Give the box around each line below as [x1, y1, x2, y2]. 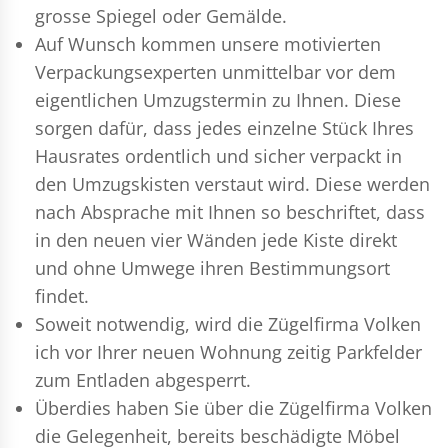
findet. [35, 283, 89, 308]
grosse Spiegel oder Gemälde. [35, 3, 287, 28]
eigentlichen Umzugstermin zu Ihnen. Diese [35, 87, 401, 112]
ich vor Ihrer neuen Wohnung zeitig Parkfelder [35, 339, 422, 364]
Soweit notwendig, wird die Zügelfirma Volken [35, 311, 421, 336]
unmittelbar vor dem [217, 59, 396, 84]
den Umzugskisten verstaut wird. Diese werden [35, 171, 430, 196]
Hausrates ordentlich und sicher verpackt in [35, 143, 402, 168]
